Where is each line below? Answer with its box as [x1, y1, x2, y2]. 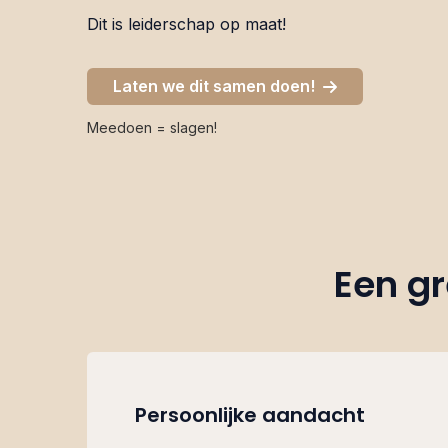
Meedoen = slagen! [87, 119, 217, 137]
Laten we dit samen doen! [113, 75, 323, 96]
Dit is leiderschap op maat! [87, 13, 286, 34]
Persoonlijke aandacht [135, 401, 365, 430]
